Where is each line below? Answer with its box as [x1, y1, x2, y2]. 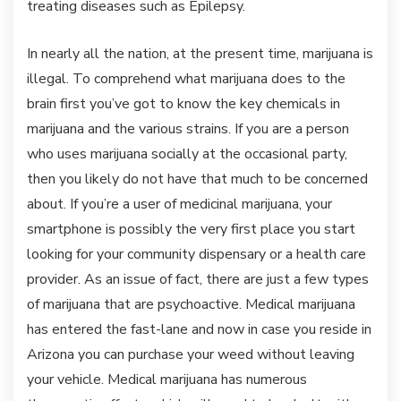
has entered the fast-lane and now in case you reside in [27, 320, 371, 339]
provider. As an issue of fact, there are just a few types [27, 269, 369, 289]
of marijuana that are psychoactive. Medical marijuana [27, 294, 355, 314]
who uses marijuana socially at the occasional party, [27, 144, 347, 164]
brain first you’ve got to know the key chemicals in [27, 94, 340, 114]
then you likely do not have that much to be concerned [27, 169, 368, 189]
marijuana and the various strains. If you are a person [27, 119, 349, 139]
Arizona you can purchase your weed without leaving [27, 345, 354, 364]
